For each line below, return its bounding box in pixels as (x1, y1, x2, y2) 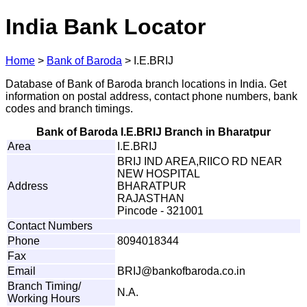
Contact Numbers (8, 219, 93, 232)
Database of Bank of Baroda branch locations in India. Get (5, 77, 286, 90)
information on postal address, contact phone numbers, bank (5, 90, 297, 102)
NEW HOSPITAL (117, 167, 200, 180)
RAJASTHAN (117, 192, 184, 204)
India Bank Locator (5, 14, 206, 40)
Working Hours (8, 292, 80, 304)
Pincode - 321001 (117, 204, 204, 217)
